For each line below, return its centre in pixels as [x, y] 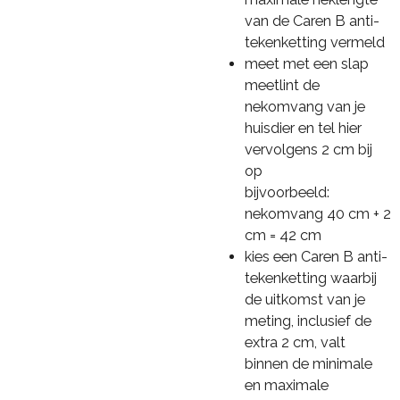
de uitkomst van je [304, 299]
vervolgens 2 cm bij [308, 149]
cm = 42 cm [284, 235]
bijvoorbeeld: [287, 192]
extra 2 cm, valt [295, 342]
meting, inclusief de [308, 321]
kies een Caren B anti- [316, 256]
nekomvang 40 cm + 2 [317, 213]
